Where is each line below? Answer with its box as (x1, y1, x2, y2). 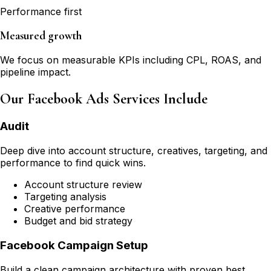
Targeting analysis (24, 191, 106, 203)
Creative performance (24, 203, 125, 215)
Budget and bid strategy (24, 215, 132, 227)
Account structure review (24, 178, 142, 191)
